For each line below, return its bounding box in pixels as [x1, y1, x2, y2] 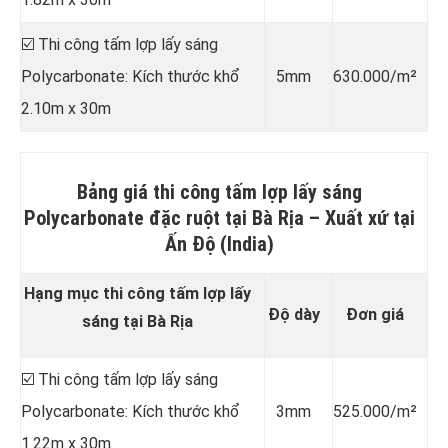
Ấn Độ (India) [164, 231, 274, 256]
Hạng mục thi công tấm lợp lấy [24, 283, 251, 303]
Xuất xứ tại [324, 205, 415, 230]
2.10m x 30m [21, 98, 111, 118]
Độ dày [267, 304, 320, 324]
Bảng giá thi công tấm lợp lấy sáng [76, 179, 362, 204]
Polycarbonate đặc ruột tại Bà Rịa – [23, 205, 325, 230]
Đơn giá [346, 304, 404, 324]
